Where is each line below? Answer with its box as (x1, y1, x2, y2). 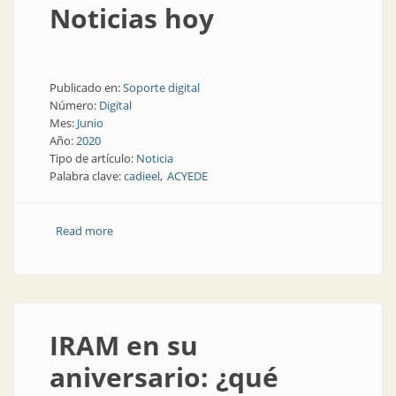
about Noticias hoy (112, 223, 213, 239)
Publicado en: (49, 80, 123, 95)
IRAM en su (49, 327, 198, 363)
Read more (55, 223, 113, 239)
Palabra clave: (49, 168, 124, 184)
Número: (49, 97, 99, 113)
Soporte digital (123, 80, 200, 95)
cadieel (124, 168, 160, 184)
